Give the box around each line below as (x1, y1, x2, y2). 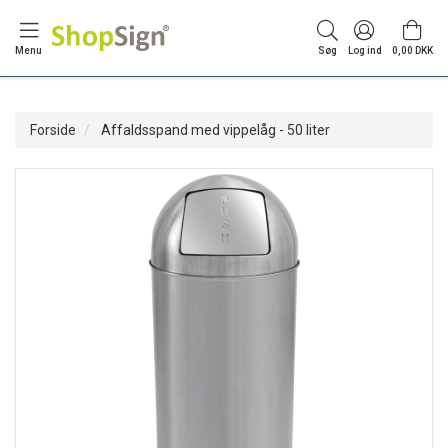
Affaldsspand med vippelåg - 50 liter (98, 122, 330, 138)
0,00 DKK (391, 45, 433, 56)
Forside (30, 122, 76, 138)
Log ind (347, 45, 382, 56)
